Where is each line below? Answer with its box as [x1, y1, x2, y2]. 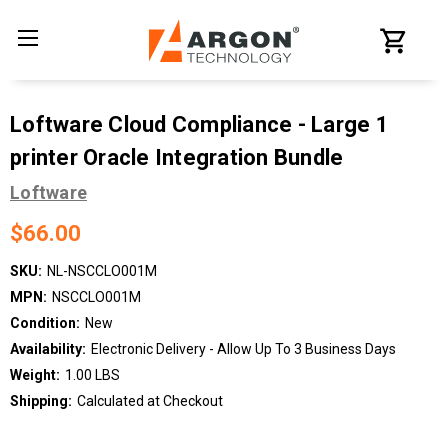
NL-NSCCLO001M [46, 262, 157, 279]
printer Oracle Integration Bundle [10, 145, 344, 171]
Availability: [10, 340, 86, 357]
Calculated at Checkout [76, 392, 223, 409]
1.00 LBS [64, 366, 120, 383]
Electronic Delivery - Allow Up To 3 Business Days [90, 340, 396, 357]
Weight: [10, 366, 60, 383]
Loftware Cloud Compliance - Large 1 [10, 112, 389, 138]
